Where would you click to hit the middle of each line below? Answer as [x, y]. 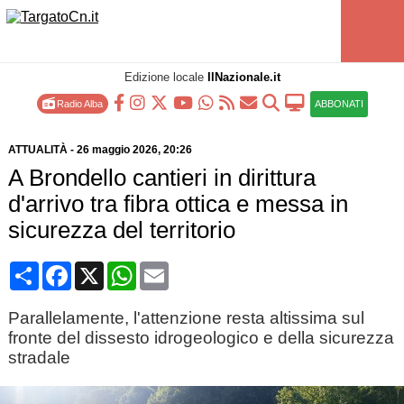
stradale [39, 358]
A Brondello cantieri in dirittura [161, 178]
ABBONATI [339, 104]
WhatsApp [169, 268]
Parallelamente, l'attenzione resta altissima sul [186, 318]
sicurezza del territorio [121, 230]
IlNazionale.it [243, 77]
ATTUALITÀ [37, 150]
